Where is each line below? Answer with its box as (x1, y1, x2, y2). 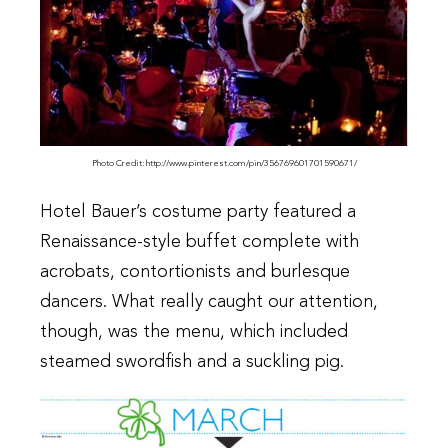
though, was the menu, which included (40, 323, 348, 342)
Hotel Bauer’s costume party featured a (40, 203, 356, 222)
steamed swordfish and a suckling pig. (40, 353, 344, 372)
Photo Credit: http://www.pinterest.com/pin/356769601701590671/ (91, 159, 357, 169)
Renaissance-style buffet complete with (40, 233, 359, 252)
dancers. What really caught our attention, (40, 293, 378, 312)
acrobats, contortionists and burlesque (40, 263, 350, 282)
